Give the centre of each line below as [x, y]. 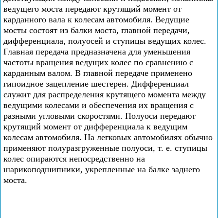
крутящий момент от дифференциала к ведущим [95, 127]
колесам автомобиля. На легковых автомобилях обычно [108, 137]
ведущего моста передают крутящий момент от [92, 9]
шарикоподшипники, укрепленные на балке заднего [102, 169]
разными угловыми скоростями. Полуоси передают [100, 116]
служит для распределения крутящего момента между [105, 94]
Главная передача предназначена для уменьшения [97, 52]
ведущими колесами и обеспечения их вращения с [99, 105]
